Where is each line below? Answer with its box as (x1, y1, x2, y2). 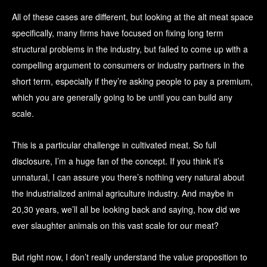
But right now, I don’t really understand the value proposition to (12, 251, 247, 263)
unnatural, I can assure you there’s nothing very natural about (12, 171, 244, 184)
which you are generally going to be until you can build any (12, 91, 232, 104)
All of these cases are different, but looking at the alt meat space (12, 11, 253, 23)
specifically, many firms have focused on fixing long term (12, 27, 223, 39)
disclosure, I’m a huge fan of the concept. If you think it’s (12, 155, 223, 167)
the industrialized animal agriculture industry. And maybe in (12, 187, 234, 200)
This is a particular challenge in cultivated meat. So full (12, 139, 216, 151)
